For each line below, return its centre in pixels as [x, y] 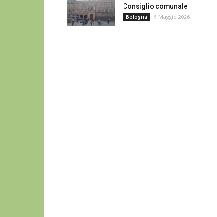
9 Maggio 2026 [172, 17]
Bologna [137, 17]
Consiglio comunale [155, 6]
